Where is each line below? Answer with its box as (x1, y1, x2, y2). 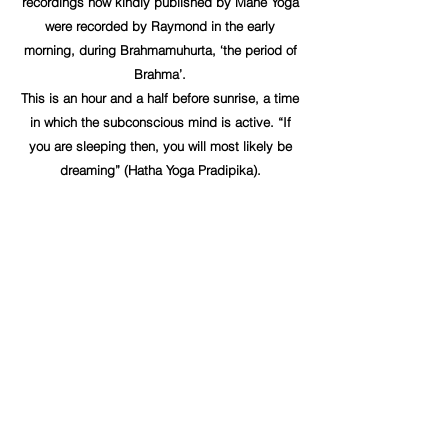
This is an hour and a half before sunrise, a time (21, 90, 299, 106)
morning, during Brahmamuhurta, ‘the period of (23, 42, 297, 58)
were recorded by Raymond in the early (45, 18, 275, 34)
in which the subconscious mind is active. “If (29, 114, 291, 130)
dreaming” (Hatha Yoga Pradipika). (59, 162, 261, 178)
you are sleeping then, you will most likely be (28, 138, 292, 154)
